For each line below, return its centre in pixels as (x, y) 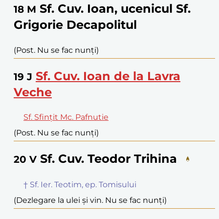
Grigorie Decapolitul (75, 24)
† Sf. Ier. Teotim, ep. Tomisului (80, 185)
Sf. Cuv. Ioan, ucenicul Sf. (115, 8)
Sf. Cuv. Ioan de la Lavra (108, 76)
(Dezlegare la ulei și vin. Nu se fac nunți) (90, 200)
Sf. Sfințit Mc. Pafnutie (66, 117)
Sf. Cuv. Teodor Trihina (109, 159)
